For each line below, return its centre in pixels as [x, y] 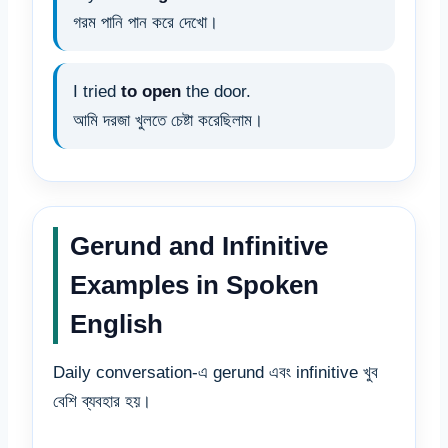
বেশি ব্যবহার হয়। [102, 402]
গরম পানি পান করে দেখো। [145, 23]
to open [151, 92]
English [116, 324]
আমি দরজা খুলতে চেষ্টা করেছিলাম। [168, 121]
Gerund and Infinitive [199, 246]
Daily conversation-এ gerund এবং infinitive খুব [215, 373]
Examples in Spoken [194, 285]
